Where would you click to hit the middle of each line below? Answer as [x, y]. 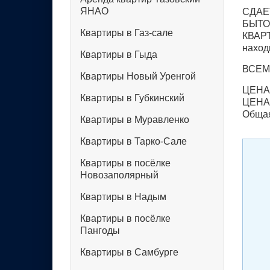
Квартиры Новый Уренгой [138, 76]
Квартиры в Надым [123, 197]
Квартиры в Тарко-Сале [133, 141]
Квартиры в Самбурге [129, 252]
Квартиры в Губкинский [132, 98]
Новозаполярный [119, 175]
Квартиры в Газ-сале [127, 33]
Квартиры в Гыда [119, 55]
